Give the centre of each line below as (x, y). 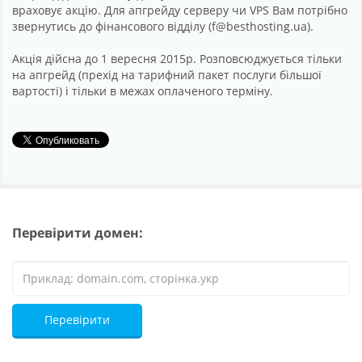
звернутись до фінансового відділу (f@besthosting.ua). (163, 26)
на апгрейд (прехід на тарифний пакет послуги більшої (167, 74)
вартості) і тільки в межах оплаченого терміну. (143, 90)
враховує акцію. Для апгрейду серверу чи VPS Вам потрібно (180, 10)
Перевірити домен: (78, 232)
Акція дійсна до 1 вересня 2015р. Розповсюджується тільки (177, 58)
